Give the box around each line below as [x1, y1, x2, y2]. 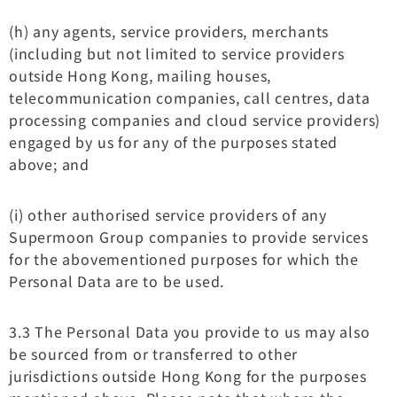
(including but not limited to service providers [9, 42, 345, 64]
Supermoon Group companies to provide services [9, 225, 369, 247]
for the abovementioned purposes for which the [9, 247, 359, 269]
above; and [9, 152, 90, 175]
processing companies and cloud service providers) [9, 108, 381, 130]
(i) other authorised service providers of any [9, 203, 327, 225]
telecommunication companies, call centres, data [9, 86, 370, 108]
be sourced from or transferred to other [9, 342, 299, 364]
